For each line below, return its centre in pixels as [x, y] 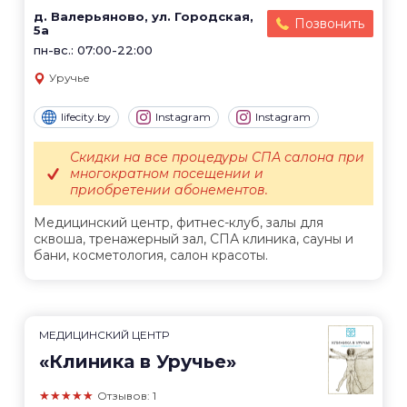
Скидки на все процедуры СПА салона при [217, 157]
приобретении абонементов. [169, 189]
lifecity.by [86, 116]
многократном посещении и [167, 173]
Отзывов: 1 [127, 395]
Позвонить [329, 24]
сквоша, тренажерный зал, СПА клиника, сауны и [194, 238]
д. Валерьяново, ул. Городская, [144, 17]
